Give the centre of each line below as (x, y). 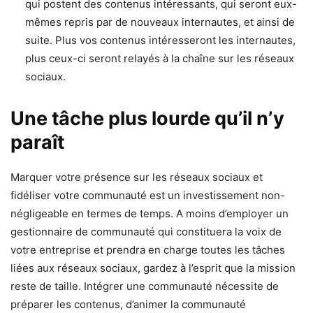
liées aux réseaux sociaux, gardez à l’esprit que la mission (153, 268)
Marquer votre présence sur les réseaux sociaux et (137, 177)
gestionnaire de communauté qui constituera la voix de (146, 231)
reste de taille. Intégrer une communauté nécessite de (145, 286)
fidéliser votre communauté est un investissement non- (148, 195)
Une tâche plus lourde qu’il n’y (147, 118)
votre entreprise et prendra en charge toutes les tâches (148, 249)
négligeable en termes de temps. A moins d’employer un (150, 213)
